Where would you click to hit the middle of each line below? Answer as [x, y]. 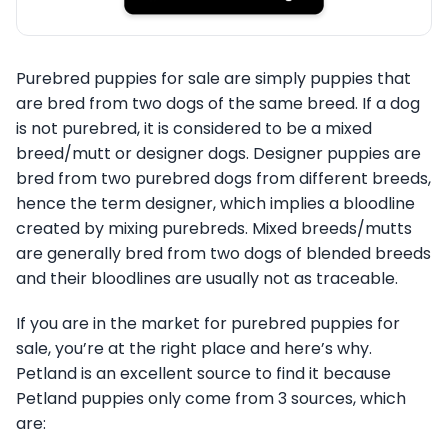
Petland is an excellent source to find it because [203, 373]
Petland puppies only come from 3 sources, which [211, 398]
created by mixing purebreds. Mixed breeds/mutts [214, 228]
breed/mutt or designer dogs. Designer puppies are [218, 153]
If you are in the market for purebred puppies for [208, 323]
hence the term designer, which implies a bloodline [215, 203]
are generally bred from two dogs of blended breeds [223, 253]
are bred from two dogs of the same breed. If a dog [218, 103]
